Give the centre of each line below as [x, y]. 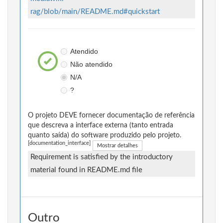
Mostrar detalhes [117, 146]
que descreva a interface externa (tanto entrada [101, 126]
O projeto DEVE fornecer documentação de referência [111, 116]
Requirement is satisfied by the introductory [102, 157]
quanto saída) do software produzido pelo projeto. [105, 136]
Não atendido [91, 64]
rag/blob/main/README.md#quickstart [95, 12]
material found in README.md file [86, 170]
